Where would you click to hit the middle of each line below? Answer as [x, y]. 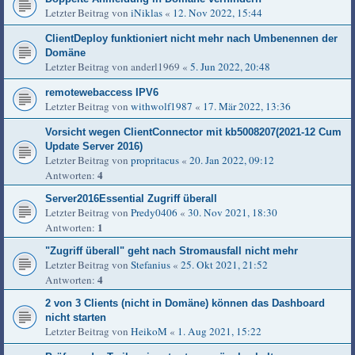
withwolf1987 [162, 107]
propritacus [155, 160]
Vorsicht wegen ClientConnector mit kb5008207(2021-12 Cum [193, 132]
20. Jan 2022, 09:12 [232, 160]
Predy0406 [154, 213]
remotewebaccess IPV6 [102, 93]
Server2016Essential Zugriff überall [131, 199]
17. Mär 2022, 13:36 [247, 107]
